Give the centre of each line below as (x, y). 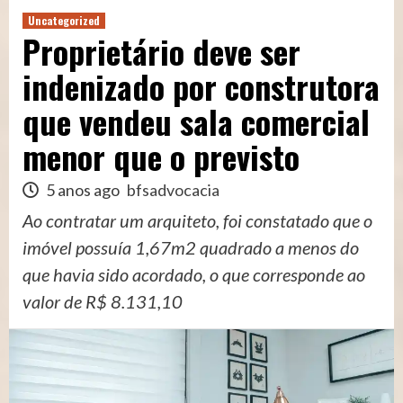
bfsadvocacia (173, 189)
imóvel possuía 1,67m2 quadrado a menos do (191, 247)
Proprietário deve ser (161, 50)
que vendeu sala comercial (196, 121)
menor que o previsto (161, 156)
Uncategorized (64, 20)
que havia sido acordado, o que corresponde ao (194, 274)
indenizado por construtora (201, 85)
